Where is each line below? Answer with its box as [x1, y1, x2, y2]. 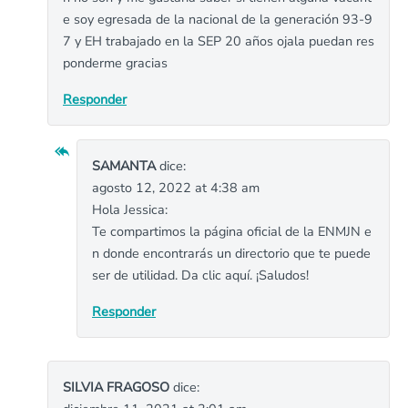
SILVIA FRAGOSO [63, 378, 169, 396]
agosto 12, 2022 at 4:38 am [92, 178, 260, 197]
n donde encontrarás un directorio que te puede [92, 244, 371, 262]
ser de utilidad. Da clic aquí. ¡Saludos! [92, 266, 309, 284]
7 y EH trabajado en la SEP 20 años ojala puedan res [63, 32, 374, 50]
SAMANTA [92, 157, 156, 175]
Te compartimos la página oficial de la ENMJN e [92, 222, 372, 240]
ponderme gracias [63, 54, 168, 72]
